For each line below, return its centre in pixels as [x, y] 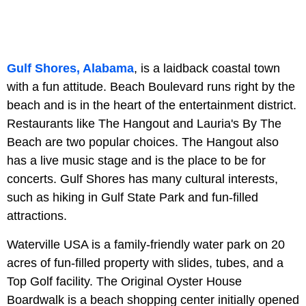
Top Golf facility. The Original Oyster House [124, 282]
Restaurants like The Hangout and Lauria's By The [144, 124]
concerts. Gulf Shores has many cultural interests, [142, 179]
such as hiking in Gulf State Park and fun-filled [133, 198]
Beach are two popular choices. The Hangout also [143, 142]
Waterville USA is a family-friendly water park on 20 [146, 245]
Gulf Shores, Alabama [70, 69]
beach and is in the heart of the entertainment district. [152, 106]
